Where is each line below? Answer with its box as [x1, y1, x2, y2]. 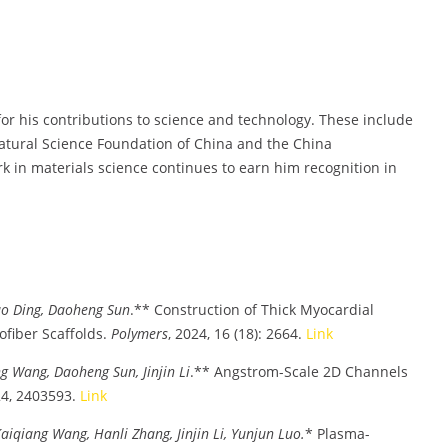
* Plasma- [305, 423, 370, 443]
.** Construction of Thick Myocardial [130, 299, 374, 319]
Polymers [111, 323, 168, 343]
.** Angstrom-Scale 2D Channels [190, 361, 408, 381]
